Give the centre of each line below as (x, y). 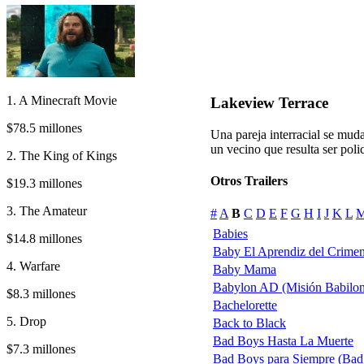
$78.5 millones (44, 128)
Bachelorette (245, 305)
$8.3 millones (41, 293)
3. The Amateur (47, 210)
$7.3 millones (41, 349)
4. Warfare (33, 266)
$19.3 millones (44, 183)
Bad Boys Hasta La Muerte (283, 340)
